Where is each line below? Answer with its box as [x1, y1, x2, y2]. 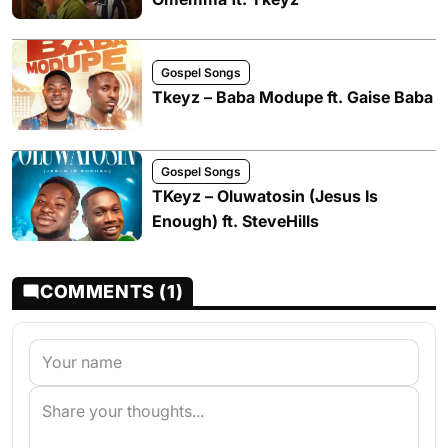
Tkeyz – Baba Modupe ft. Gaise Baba [152, 87, 433, 107]
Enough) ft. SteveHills [152, 210, 319, 231]
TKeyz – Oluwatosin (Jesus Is [152, 185, 378, 206]
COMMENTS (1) [40, 281, 184, 302]
